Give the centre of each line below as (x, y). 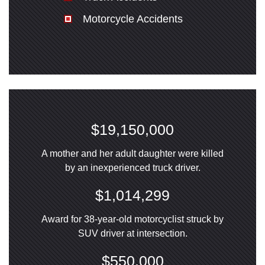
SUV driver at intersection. (132, 234)
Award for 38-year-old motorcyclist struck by (132, 219)
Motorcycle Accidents (132, 19)
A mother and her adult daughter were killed (132, 154)
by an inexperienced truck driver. (132, 168)
